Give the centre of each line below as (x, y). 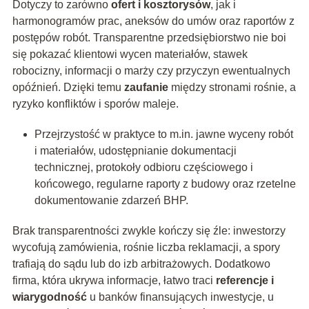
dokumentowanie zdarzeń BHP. (111, 201)
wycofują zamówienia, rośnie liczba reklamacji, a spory (146, 248)
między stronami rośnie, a (232, 88)
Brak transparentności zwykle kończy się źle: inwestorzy (149, 231)
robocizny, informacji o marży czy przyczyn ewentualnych (151, 71)
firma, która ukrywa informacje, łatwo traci (114, 281)
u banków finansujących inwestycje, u (180, 297)
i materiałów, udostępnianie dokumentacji (135, 151)
